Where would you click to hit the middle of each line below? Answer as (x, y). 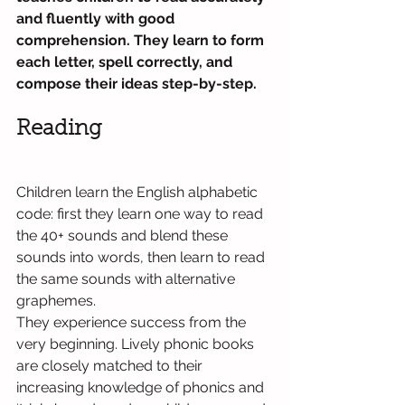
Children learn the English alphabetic (139, 192)
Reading (59, 129)
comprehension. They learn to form (142, 40)
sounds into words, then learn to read (142, 257)
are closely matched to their (111, 366)
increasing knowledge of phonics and (142, 387)
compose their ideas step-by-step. (137, 84)
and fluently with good (97, 19)
